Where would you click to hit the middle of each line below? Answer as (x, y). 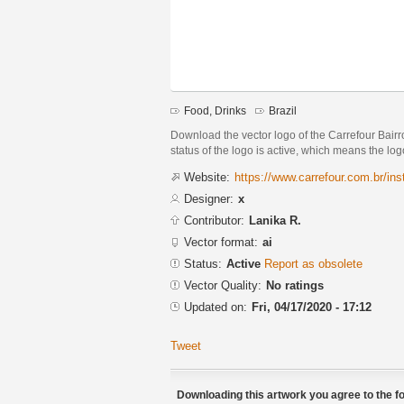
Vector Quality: (223, 285)
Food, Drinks (215, 111)
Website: (207, 177)
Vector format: (221, 242)
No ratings (295, 285)
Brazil (283, 111)
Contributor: (214, 220)
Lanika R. (275, 220)
